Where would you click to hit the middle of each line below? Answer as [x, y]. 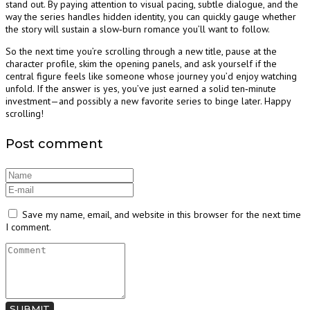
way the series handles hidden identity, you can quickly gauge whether [151, 17]
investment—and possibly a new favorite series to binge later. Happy [148, 101]
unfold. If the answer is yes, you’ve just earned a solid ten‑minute [141, 89]
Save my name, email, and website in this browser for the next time [162, 215]
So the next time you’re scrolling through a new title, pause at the [141, 52]
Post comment [54, 144]
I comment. [28, 227]
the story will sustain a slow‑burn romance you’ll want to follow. [138, 29]
